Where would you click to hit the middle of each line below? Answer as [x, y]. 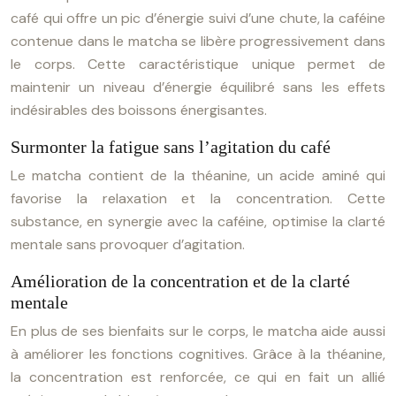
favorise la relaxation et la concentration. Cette [198, 198]
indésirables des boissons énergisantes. [139, 110]
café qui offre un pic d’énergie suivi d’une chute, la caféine [198, 18]
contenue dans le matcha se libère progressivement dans [198, 41]
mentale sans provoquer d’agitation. [128, 244]
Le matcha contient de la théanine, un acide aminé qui [198, 175]
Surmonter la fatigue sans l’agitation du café [171, 147]
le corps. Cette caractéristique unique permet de [198, 64]
